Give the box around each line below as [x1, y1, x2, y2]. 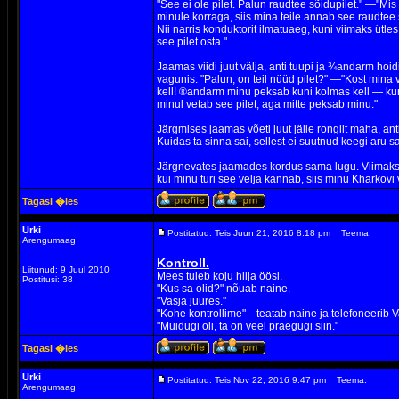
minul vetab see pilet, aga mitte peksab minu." [157, 98, 378, 110]
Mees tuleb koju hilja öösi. [157, 270, 282, 282]
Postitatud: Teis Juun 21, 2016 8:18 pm [167, 228, 330, 238]
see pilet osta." [157, 36, 227, 48]
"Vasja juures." [157, 295, 226, 307]
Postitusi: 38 [22, 274, 73, 284]
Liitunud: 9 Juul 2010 [22, 265, 110, 274]
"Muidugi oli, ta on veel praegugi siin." [157, 320, 338, 332]
